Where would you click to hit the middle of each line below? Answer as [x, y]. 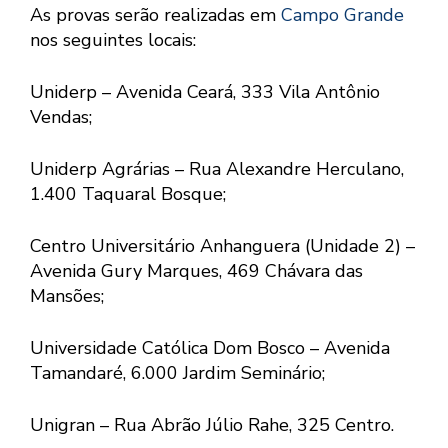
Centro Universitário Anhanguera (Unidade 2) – [222, 246]
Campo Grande [342, 15]
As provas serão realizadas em [155, 15]
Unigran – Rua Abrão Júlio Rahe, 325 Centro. [212, 425]
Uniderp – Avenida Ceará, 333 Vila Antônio [205, 92]
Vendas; [61, 117]
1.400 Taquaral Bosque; [128, 194]
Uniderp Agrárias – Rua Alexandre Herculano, [217, 169]
